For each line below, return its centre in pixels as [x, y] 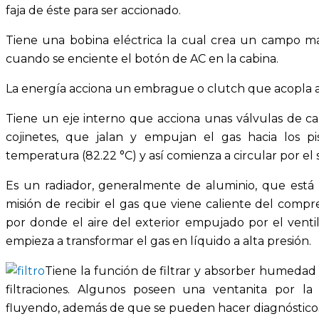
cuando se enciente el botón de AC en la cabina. [142, 58]
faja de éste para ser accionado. [93, 10]
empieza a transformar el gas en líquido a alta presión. [158, 241]
